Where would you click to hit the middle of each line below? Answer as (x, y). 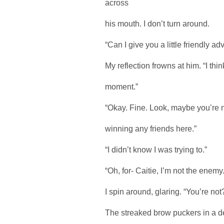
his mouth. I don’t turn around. (157, 23)
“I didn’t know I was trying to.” (156, 149)
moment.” (121, 86)
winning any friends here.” (151, 128)
